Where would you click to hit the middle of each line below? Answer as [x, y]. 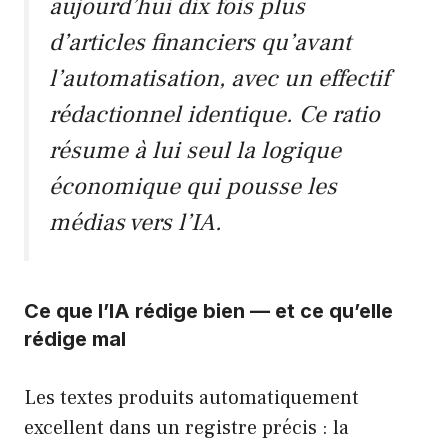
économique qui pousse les [193, 187]
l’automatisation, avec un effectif [219, 79]
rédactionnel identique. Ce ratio [214, 115]
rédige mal [75, 339]
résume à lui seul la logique [195, 151]
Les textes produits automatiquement [191, 398]
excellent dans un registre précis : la [186, 428]
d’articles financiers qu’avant [200, 43]
